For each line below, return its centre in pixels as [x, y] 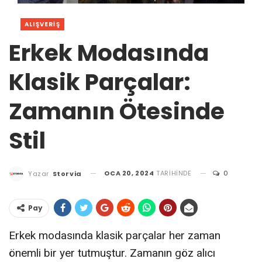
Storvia [67, 173]
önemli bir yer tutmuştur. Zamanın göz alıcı [112, 253]
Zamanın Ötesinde [117, 111]
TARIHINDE [173, 173]
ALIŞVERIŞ [42, 24]
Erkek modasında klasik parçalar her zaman [115, 235]
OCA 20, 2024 [129, 173]
